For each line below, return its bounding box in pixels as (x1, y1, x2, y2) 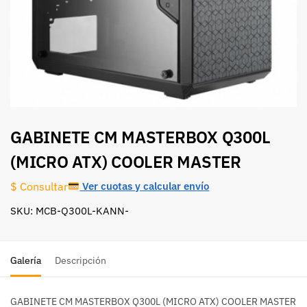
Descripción (55, 254, 106, 267)
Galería (10, 254, 41, 267)
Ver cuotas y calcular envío (79, 179, 210, 193)
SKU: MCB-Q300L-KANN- (10, 204, 129, 218)
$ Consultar (10, 179, 68, 193)
